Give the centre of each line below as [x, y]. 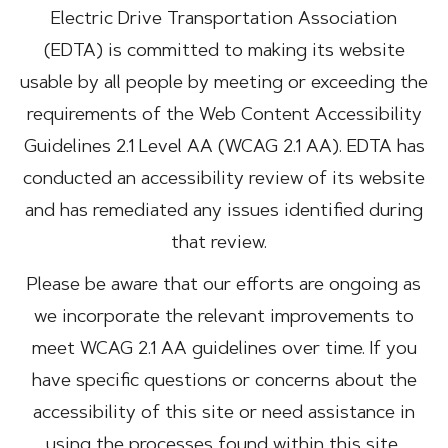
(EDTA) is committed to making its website [224, 52]
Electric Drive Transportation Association [224, 20]
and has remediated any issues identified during [224, 212]
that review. [224, 244]
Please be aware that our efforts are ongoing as [224, 286]
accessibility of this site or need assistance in [224, 414]
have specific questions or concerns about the [224, 382]
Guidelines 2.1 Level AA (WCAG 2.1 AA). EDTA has [224, 148]
